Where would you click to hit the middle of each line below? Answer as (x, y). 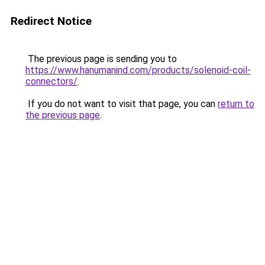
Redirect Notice (51, 21)
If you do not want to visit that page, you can (122, 104)
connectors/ (51, 81)
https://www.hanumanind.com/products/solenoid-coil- (138, 70)
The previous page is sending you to (101, 59)
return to (236, 104)
